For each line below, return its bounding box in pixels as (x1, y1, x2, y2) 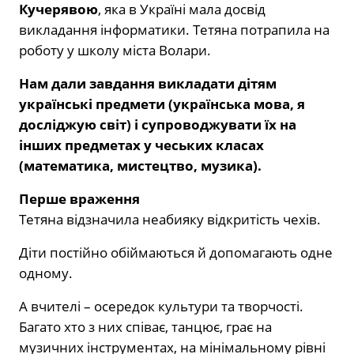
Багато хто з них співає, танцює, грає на (19, 317, 272, 336)
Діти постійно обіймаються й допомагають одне (19, 243, 333, 262)
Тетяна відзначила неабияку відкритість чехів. (19, 209, 321, 228)
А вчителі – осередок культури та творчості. (19, 296, 303, 315)
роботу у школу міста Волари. (19, 40, 211, 59)
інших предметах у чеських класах (19, 135, 264, 154)
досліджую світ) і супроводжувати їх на (19, 115, 296, 134)
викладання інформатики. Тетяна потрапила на (19, 20, 330, 39)
